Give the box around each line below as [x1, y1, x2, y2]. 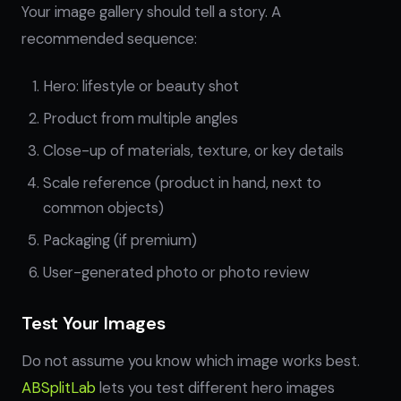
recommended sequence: [21, 29, 197, 48]
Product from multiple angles [43, 108, 238, 128]
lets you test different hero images [96, 378, 335, 397]
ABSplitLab [21, 378, 96, 397]
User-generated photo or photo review [43, 262, 310, 282]
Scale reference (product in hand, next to [43, 173, 321, 192]
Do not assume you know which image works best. [21, 351, 360, 371]
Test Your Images [21, 311, 166, 335]
